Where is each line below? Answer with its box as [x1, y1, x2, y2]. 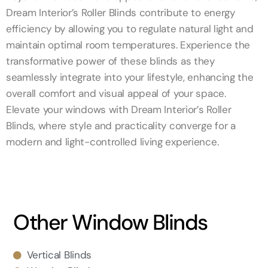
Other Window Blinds [13, 209, 208, 237]
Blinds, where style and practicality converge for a [6, 119, 236, 133]
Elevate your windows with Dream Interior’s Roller [6, 103, 232, 117]
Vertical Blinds [26, 248, 92, 262]
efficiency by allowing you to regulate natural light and [6, 22, 254, 36]
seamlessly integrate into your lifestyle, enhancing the [6, 71, 254, 84]
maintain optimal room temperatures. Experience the [6, 38, 251, 52]
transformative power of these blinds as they [6, 54, 215, 68]
